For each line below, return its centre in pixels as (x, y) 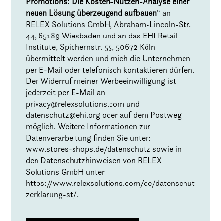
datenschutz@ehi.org (63, 115)
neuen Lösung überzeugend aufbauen (92, 13)
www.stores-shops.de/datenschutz (88, 149)
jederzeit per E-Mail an (66, 92)
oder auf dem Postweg (141, 115)
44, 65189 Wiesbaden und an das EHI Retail (102, 36)
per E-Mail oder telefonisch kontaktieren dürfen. (110, 70)
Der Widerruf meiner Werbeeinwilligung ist (101, 81)
